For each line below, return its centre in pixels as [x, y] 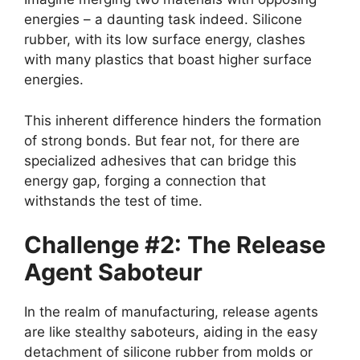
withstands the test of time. [113, 200]
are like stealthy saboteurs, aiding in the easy [171, 332]
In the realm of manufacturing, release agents [171, 312]
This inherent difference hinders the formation [173, 120]
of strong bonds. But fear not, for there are [162, 140]
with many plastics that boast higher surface [168, 60]
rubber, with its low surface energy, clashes [165, 40]
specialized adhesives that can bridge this [160, 160]
